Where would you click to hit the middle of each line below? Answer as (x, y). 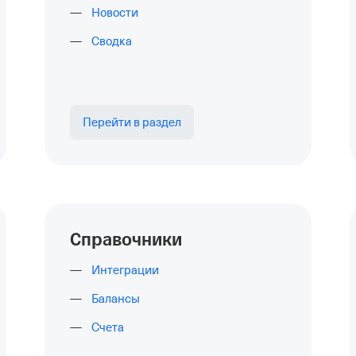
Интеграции (125, 270)
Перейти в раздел (132, 122)
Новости (115, 13)
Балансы (116, 299)
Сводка (112, 41)
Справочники (126, 240)
